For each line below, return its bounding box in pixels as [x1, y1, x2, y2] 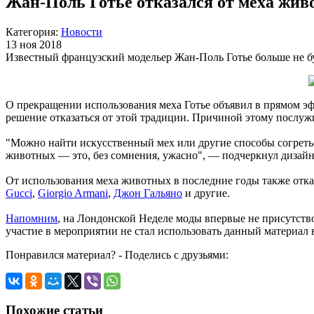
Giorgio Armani [38, 186, 108, 199]
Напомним [6, 212, 57, 224]
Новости [61, 25, 102, 38]
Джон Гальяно [114, 186, 182, 199]
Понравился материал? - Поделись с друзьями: [6, 248, 228, 261]
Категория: [6, 25, 61, 38]
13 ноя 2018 [6, 38, 62, 50]
